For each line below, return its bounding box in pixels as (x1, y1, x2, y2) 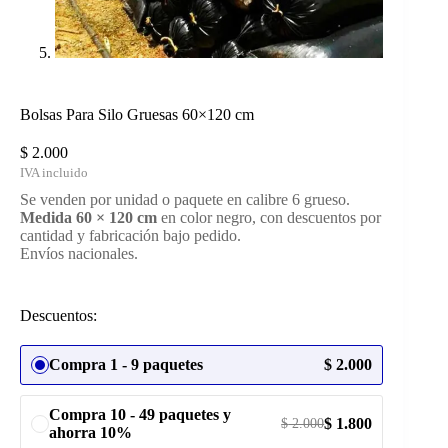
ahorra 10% (49, 423, 132, 441)
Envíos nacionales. (20, 244, 138, 262)
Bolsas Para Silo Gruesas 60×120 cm (20, 105, 254, 123)
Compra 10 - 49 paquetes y (49, 405, 231, 423)
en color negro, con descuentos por (157, 208, 381, 226)
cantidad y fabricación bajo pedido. (20, 226, 241, 244)
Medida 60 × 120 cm (20, 208, 157, 226)
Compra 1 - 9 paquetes (49, 355, 203, 373)
